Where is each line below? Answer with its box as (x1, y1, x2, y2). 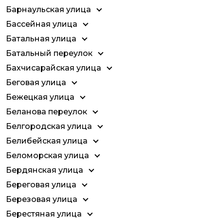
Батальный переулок (6, 49, 92, 58)
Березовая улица (6, 195, 77, 204)
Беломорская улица (6, 151, 89, 160)
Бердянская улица (6, 165, 83, 175)
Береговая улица (6, 180, 76, 189)
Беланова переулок (6, 107, 87, 116)
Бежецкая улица (6, 92, 74, 102)
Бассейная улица (6, 19, 77, 29)
